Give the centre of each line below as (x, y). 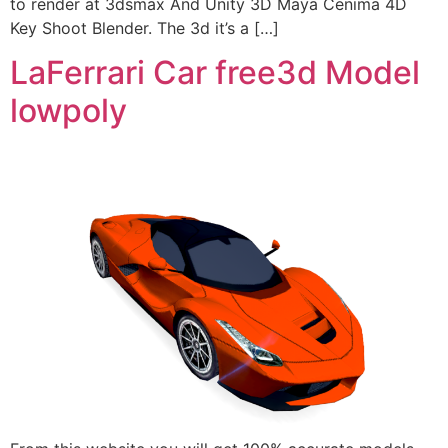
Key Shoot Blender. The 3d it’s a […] (144, 27)
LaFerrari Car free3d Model (215, 72)
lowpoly (68, 110)
